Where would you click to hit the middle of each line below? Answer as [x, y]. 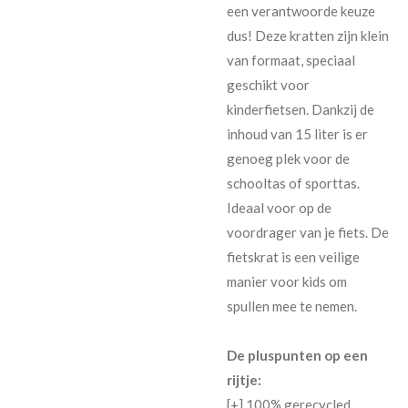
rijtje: [244, 379]
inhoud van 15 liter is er [297, 133]
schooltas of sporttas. [293, 183]
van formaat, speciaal [291, 60]
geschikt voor [268, 84]
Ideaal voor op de [279, 207]
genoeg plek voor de [288, 158]
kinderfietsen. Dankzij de [301, 109]
